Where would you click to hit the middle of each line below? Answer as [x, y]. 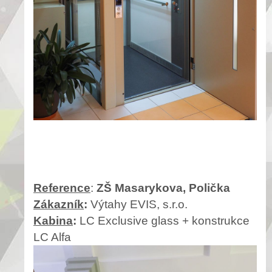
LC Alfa [52, 237]
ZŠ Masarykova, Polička [163, 188]
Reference [62, 188]
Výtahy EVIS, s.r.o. [139, 204]
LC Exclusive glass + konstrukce [165, 220]
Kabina [53, 220]
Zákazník [59, 204]
